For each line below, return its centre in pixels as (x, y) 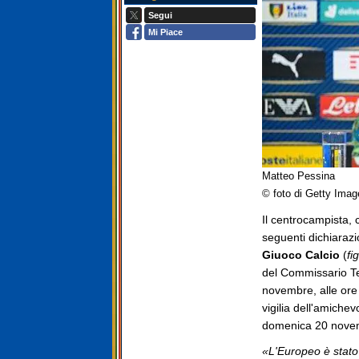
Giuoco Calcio (301, 255)
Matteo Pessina (298, 176)
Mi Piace (166, 32)
